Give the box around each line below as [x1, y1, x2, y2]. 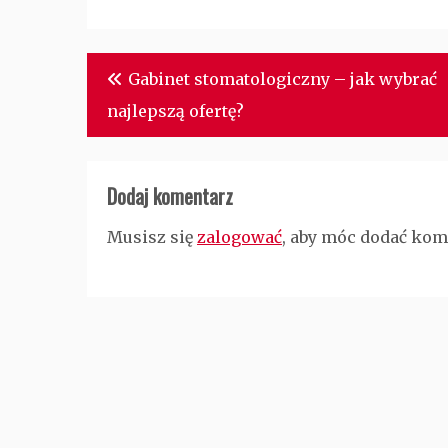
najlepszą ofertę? [107, 101, 244, 121]
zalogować [197, 227, 282, 247]
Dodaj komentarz [107, 181, 233, 211]
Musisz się [107, 227, 197, 247]
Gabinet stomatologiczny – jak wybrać [128, 69, 437, 89]
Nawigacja [86, 52, 175, 88]
